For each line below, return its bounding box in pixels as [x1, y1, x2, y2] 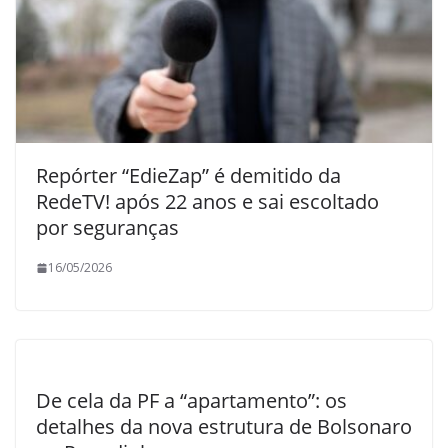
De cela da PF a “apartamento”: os [36, 387, 347, 415]
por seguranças [36, 214, 179, 242]
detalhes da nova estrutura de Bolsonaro [36, 413, 412, 441]
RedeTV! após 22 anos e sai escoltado [36, 188, 379, 216]
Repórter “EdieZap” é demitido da [36, 162, 341, 190]
